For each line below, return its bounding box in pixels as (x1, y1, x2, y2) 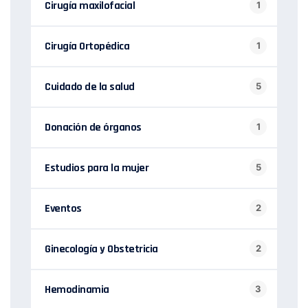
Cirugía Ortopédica (45, 38, 129, 54)
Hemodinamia (45, 282, 109, 297)
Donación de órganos (45, 120, 142, 135)
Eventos (45, 201, 82, 216)
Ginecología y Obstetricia (45, 241, 158, 256)
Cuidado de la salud (45, 79, 135, 94)
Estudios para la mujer (45, 160, 148, 175)
